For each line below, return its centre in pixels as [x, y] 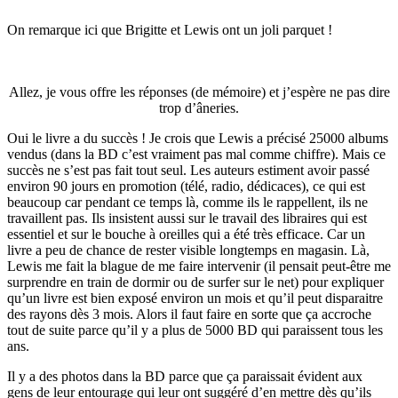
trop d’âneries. [199, 107]
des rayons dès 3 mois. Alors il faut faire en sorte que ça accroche [189, 314]
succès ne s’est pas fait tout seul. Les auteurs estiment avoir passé [188, 170]
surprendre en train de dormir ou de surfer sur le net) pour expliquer [195, 282]
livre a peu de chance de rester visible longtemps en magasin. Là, [188, 250]
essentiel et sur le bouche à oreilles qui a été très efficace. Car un [186, 234]
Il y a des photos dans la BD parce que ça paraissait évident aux [185, 376]
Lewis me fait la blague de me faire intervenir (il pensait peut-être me [199, 266]
